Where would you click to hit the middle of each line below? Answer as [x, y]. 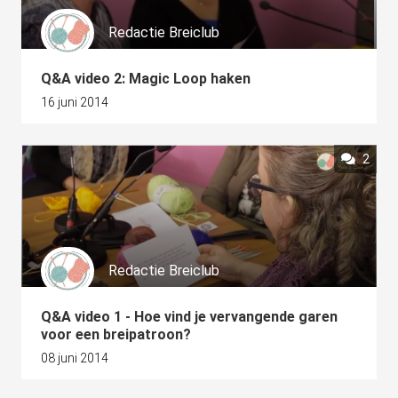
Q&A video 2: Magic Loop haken [146, 79]
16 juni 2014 [75, 102]
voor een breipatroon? [116, 334]
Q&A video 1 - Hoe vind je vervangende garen [189, 317]
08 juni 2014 [75, 358]
